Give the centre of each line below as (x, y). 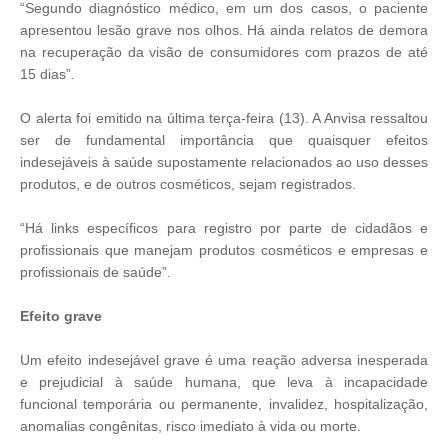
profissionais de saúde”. (95, 272)
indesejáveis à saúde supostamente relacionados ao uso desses (224, 162)
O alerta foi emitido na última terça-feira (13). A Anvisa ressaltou (224, 118)
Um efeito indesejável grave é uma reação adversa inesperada (224, 360)
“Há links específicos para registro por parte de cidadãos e (224, 228)
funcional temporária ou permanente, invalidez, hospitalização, (224, 404)
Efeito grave (61, 316)
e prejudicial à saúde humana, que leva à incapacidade (224, 382)
